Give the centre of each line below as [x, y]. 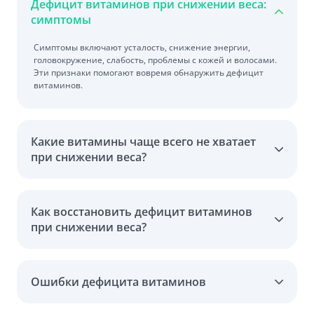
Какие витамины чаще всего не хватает [143, 141]
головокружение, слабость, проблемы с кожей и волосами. [155, 60]
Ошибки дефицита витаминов [118, 281]
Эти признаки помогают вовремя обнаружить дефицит [149, 72]
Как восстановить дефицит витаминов [142, 211]
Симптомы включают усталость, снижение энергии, [142, 47]
